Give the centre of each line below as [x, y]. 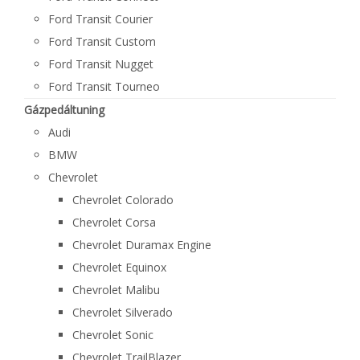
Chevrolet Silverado [123, 312]
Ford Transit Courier [100, 19]
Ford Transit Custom [102, 41]
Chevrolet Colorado [123, 200]
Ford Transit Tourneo [104, 86]
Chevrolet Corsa [114, 222]
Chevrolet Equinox [119, 267]
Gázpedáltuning [64, 110]
